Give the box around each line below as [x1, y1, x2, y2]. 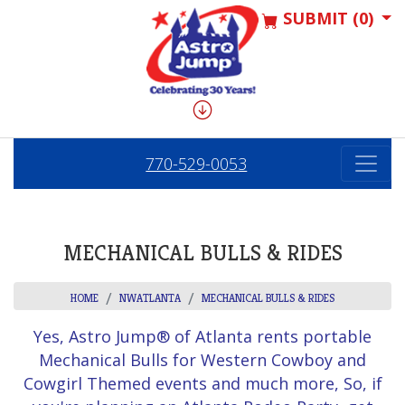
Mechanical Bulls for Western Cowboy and [39, 349, 366, 372]
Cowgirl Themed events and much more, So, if [23, 372, 382, 395]
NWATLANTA [119, 291, 181, 306]
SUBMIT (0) [278, 7, 373, 29]
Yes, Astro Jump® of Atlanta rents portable [33, 325, 372, 348]
